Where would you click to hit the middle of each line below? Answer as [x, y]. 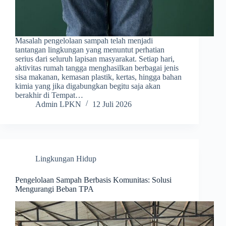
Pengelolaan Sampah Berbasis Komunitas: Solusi [93, 180]
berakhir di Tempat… [49, 95]
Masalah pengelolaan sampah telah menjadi [84, 41]
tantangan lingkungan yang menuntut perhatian [90, 50]
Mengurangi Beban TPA [54, 189]
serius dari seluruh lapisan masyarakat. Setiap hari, [95, 59]
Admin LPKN [58, 104]
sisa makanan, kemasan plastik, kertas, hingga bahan [98, 77]
